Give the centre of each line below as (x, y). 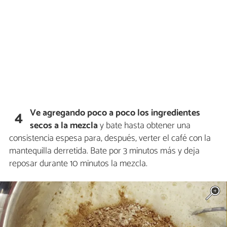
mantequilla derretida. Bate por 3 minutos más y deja (104, 151)
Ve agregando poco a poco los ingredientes (115, 113)
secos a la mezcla (64, 125)
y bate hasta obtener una (144, 125)
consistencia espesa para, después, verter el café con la (110, 138)
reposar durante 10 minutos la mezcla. (78, 163)
